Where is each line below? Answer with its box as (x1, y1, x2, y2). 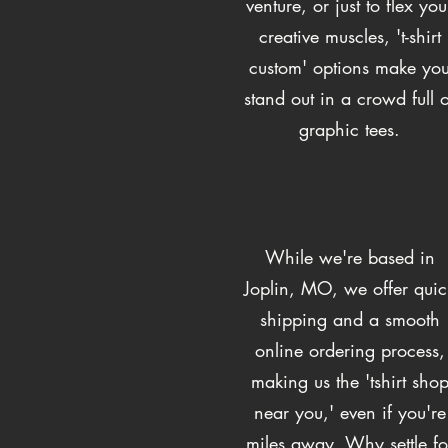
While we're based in (264, 244, 435, 269)
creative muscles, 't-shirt (258, 23, 441, 48)
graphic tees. (299, 116, 400, 141)
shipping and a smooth (259, 306, 440, 331)
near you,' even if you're (253, 399, 446, 424)
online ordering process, (254, 337, 445, 362)
